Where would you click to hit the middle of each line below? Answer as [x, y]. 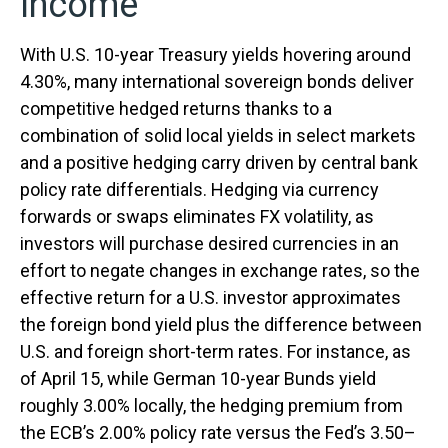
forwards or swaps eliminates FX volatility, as [197, 216]
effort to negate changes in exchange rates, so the [220, 270]
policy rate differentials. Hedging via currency [199, 189]
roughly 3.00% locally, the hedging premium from [211, 405]
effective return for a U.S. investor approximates [210, 297]
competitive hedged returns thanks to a [176, 108]
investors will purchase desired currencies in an [209, 243]
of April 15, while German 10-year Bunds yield [198, 378]
